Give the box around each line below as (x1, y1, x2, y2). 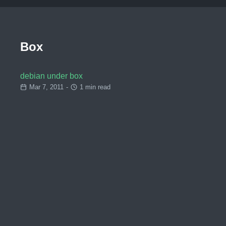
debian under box (20, 72, 83, 81)
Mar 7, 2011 (29, 83, 64, 91)
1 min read (80, 83, 111, 91)
